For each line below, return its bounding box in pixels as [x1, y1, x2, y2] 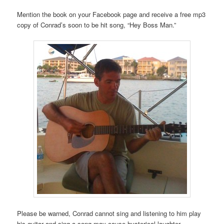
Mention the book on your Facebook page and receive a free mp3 [17, 9, 206, 19]
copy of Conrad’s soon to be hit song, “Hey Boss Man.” [17, 19, 176, 29]
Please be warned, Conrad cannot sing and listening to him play [17, 208, 201, 218]
